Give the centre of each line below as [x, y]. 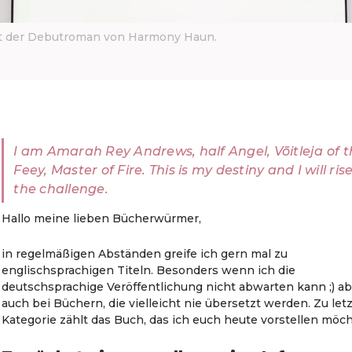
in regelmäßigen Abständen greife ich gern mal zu [145, 254]
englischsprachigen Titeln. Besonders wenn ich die [149, 270]
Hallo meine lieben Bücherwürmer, [102, 218]
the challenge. [61, 189]
